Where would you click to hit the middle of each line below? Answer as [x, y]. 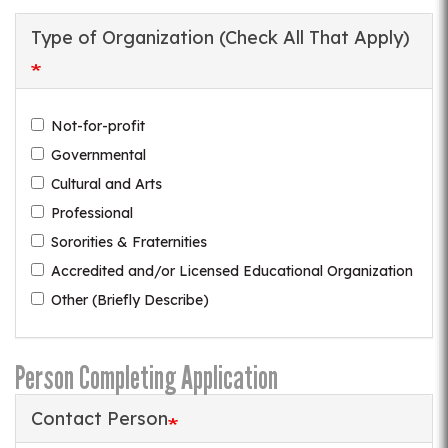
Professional [92, 213]
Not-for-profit [98, 126]
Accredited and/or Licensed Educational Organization [232, 271]
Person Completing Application [146, 378]
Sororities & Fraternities [129, 242]
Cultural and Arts [106, 184]
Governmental [98, 155]
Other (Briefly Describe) [130, 300]
